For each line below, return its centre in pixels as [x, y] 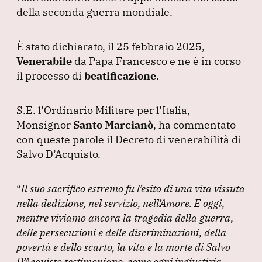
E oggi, [209, 203]
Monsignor [45, 125]
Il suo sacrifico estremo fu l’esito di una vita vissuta [133, 188]
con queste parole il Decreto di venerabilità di [129, 139]
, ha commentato [194, 125]
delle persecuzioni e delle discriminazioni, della [121, 232]
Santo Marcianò [113, 125]
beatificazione [120, 75]
